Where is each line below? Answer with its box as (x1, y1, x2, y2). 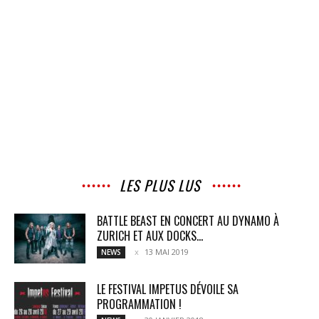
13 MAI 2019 (145, 246, 189, 257)
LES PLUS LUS (119, 174, 200, 196)
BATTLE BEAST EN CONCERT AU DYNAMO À (97, 212, 279, 229)
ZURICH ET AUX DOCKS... (97, 227, 203, 244)
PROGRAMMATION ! (97, 296, 182, 313)
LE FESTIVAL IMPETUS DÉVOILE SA (97, 281, 239, 298)
